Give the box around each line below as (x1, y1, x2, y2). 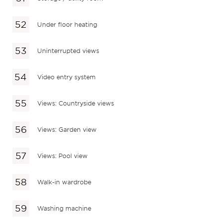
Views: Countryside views (37, 99, 114, 107)
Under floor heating (37, 20, 98, 28)
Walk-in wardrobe (37, 178, 92, 186)
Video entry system (37, 73, 96, 81)
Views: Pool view (37, 152, 88, 160)
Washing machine (37, 204, 92, 212)
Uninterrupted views (37, 47, 100, 55)
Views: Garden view (37, 125, 97, 133)
